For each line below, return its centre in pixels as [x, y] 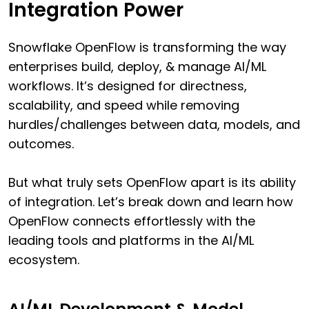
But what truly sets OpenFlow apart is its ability [152, 182]
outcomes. [41, 143]
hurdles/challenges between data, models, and [154, 124]
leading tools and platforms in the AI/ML [131, 240]
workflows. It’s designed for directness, [128, 86]
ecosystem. [44, 259]
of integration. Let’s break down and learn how [151, 201]
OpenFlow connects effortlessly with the [132, 221]
